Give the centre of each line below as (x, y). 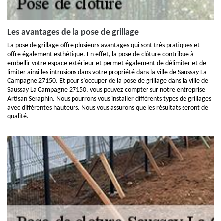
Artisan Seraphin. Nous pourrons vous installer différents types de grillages (109, 99)
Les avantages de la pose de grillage (73, 32)
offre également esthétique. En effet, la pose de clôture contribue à (101, 55)
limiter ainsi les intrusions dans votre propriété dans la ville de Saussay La (107, 72)
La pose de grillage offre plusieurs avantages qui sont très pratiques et (104, 46)
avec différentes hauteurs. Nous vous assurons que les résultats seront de (108, 108)
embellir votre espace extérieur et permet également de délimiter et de (107, 63)
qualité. (18, 117)
